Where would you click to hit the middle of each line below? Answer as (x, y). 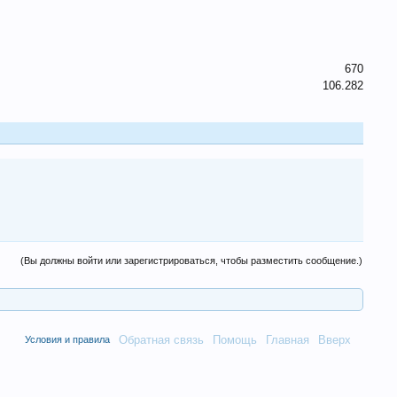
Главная (287, 340)
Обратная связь (161, 340)
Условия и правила (67, 339)
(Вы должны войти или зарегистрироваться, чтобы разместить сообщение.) (192, 261)
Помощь (234, 340)
